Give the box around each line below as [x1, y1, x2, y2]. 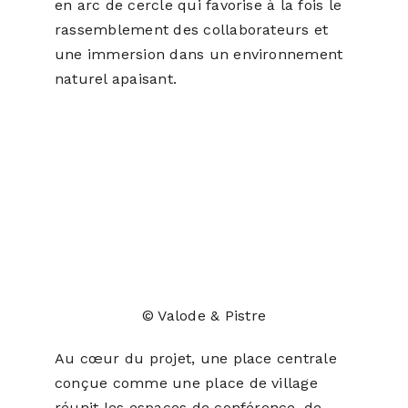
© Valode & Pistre [141, 307, 267, 325]
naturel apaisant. [54, 69, 178, 87]
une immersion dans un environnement [54, 45, 343, 63]
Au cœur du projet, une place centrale [54, 350, 337, 368]
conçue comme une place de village [54, 374, 318, 393]
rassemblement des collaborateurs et [54, 20, 329, 38]
